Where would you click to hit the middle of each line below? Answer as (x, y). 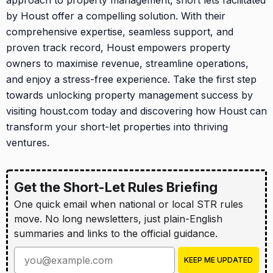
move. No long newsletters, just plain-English (118, 219)
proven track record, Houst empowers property (118, 48)
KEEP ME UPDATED (218, 260)
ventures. (28, 143)
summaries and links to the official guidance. (116, 234)
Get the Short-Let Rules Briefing (116, 187)
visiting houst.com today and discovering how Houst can (136, 111)
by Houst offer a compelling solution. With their (116, 16)
